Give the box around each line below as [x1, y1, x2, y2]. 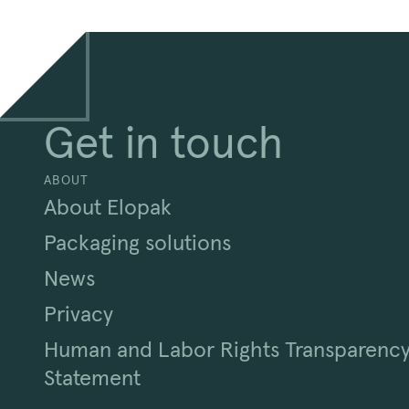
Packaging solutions [44, 233, 231, 256]
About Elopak [44, 197, 172, 220]
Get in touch [44, 123, 283, 168]
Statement [44, 368, 141, 391]
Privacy [44, 304, 113, 327]
